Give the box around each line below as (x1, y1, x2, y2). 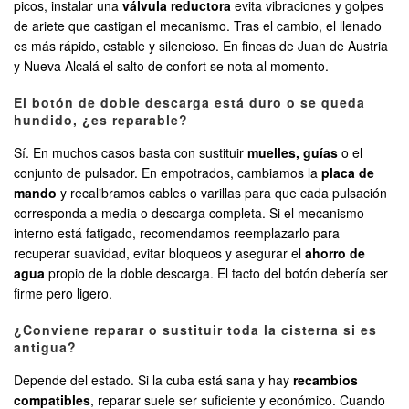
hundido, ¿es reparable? (14, 110, 188, 130)
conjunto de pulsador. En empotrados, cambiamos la (14, 163, 321, 183)
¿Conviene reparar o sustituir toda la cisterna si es (14, 320, 377, 340)
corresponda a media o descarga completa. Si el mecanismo (14, 204, 364, 223)
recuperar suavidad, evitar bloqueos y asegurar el (14, 244, 305, 263)
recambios (293, 371, 358, 390)
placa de (321, 163, 374, 183)
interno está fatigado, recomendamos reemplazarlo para (14, 224, 340, 243)
